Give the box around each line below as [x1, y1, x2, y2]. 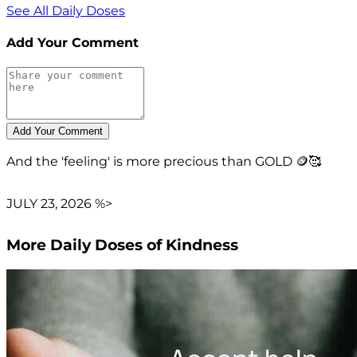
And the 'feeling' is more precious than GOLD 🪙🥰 [6, 154, 321, 170]
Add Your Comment [6, 34, 139, 50]
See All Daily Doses [6, 2, 125, 18]
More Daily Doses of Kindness [6, 235, 238, 254]
